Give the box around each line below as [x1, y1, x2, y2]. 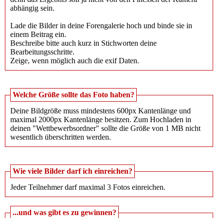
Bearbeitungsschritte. [10, 48, 74, 56]
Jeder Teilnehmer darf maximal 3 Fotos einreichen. [10, 183, 165, 192]
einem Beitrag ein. [10, 30, 66, 39]
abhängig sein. [10, 4, 54, 13]
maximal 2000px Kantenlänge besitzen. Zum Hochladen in [10, 115, 191, 124]
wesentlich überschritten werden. [10, 133, 111, 142]
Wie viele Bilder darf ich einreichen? [13, 167, 132, 176]
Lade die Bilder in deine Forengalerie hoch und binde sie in [10, 21, 192, 30]
